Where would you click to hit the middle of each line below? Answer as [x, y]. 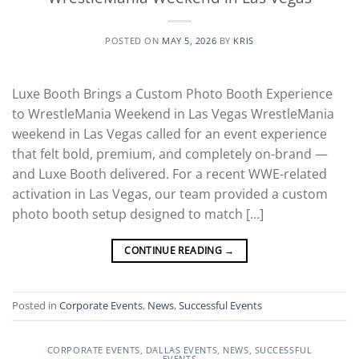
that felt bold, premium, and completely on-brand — [170, 154]
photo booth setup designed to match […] [138, 214]
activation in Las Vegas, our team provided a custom [170, 194]
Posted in [36, 306]
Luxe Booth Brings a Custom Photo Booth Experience [172, 94]
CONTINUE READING [175, 250]
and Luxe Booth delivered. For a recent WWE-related [169, 174]
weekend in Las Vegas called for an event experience [169, 134]
